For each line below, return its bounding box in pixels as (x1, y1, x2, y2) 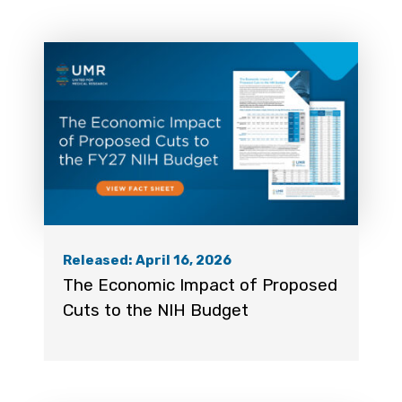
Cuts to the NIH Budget (62, 300, 249, 321)
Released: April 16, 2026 (62, 251, 232, 268)
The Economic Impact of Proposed (62, 275, 337, 296)
